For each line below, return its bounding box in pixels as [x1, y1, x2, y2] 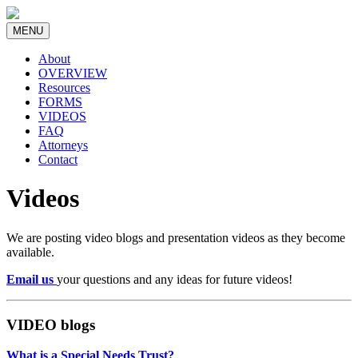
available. [6, 245, 54, 259]
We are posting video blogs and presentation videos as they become [6, 230, 345, 245]
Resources [38, 81, 90, 94]
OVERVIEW [38, 66, 107, 80]
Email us [6, 272, 57, 286]
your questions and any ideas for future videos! [57, 272, 292, 286]
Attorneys [38, 138, 88, 152]
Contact [38, 153, 78, 166]
